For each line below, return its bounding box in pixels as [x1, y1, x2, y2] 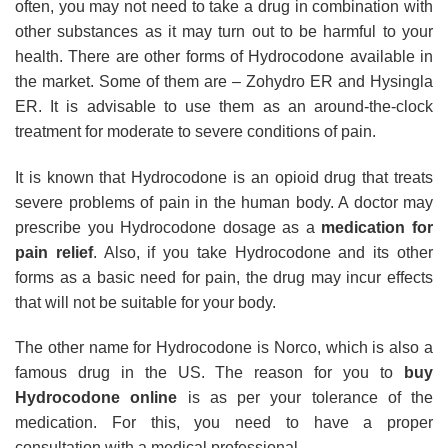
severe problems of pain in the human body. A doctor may [15, 193, 433, 211]
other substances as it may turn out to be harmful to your [15, 22, 433, 40]
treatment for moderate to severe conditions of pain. [15, 122, 376, 140]
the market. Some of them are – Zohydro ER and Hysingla [15, 72, 433, 90]
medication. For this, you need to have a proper [15, 414, 433, 432]
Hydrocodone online [15, 389, 178, 407]
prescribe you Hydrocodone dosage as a [15, 218, 322, 236]
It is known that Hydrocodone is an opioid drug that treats [15, 168, 433, 186]
